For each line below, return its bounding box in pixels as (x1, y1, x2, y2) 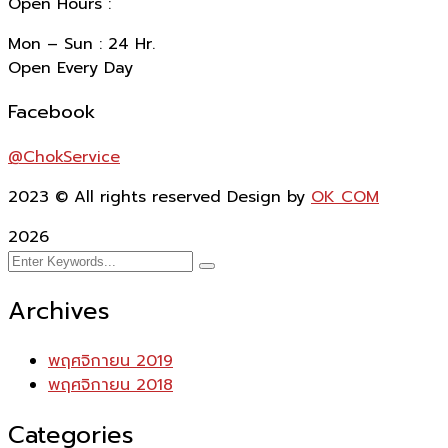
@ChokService (8, 145, 120, 170)
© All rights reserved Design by (49, 185, 311, 210)
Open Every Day (8, 55, 133, 80)
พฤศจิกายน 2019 (48, 348, 173, 373)
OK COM (311, 185, 379, 210)
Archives (8, 293, 110, 330)
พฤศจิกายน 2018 (48, 372, 173, 397)
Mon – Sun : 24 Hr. (8, 31, 155, 56)
